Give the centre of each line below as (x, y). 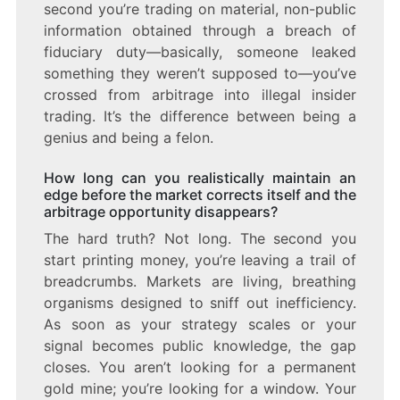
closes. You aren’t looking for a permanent (200, 367)
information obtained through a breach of (200, 30)
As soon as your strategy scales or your (200, 324)
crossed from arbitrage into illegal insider (200, 94)
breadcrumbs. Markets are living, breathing (200, 281)
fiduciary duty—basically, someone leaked (200, 51)
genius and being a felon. (128, 137)
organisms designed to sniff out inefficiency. (200, 302)
